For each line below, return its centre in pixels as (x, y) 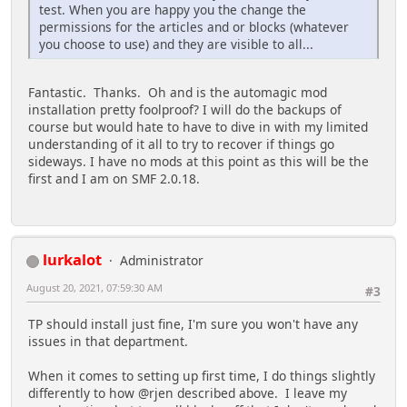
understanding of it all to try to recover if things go (181, 144)
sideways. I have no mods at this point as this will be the (199, 162)
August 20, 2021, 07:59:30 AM (94, 288)
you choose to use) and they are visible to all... (176, 45)
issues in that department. (108, 341)
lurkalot (72, 260)
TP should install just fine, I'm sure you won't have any (193, 323)
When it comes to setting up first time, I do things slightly (202, 375)
